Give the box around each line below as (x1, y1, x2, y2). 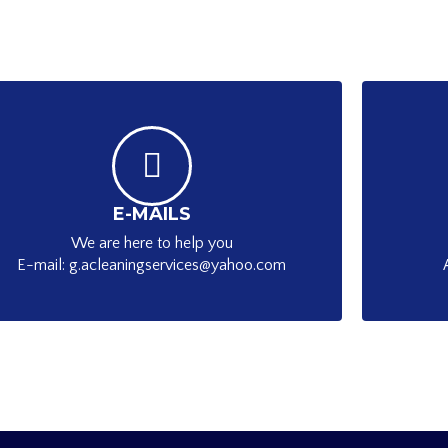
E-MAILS (112, 203, 191, 225)
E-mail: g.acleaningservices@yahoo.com (17, 256, 287, 274)
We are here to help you (70, 234, 233, 252)
